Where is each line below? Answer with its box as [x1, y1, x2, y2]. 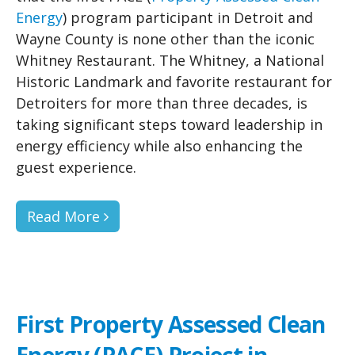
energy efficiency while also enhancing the [16, 136, 303, 156]
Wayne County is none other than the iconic [16, 29, 315, 49]
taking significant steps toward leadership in [16, 115, 323, 135]
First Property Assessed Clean [16, 309, 326, 340]
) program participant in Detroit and [63, 8, 313, 28]
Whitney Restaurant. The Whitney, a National [16, 51, 324, 71]
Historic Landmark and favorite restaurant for [16, 72, 332, 92]
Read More [27, 207, 104, 227]
